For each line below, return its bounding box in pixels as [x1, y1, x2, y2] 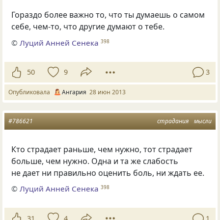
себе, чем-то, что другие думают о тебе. [11, 21, 165, 32]
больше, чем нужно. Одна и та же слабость [11, 155, 179, 166]
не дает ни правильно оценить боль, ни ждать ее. [11, 167, 205, 178]
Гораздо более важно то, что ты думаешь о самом [11, 9, 205, 21]
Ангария [62, 87, 86, 96]
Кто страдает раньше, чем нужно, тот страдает [11, 143, 193, 155]
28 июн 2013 [89, 87, 126, 96]
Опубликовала [8, 87, 53, 96]
